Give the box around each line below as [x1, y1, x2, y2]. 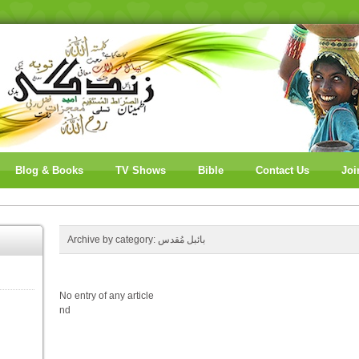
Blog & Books [15, 164, 83, 176]
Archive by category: [67, 234, 158, 245]
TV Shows [115, 164, 166, 176]
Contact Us [256, 164, 309, 176]
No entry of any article [59, 290, 154, 301]
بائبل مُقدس [158, 234, 205, 245]
